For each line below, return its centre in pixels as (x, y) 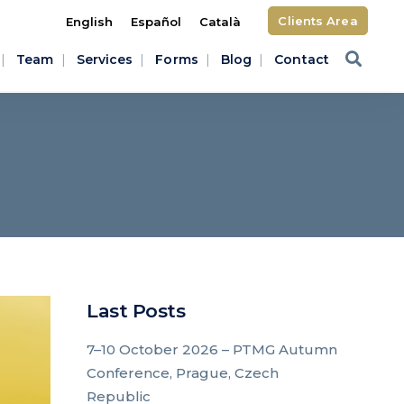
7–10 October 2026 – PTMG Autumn (212, 349)
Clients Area (318, 21)
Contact (302, 60)
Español (156, 22)
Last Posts (136, 311)
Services (105, 60)
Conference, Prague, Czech (183, 373)
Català (220, 22)
